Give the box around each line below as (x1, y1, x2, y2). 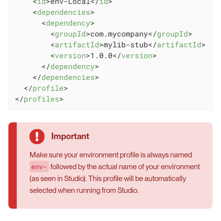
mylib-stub (103, 39, 148, 50)
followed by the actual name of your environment (48, 162, 200, 171)
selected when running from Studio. (29, 185, 139, 195)
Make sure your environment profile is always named (29, 150, 192, 159)
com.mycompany (90, 29, 148, 39)
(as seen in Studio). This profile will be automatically (29, 174, 186, 183)
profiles (23, 94, 59, 104)
